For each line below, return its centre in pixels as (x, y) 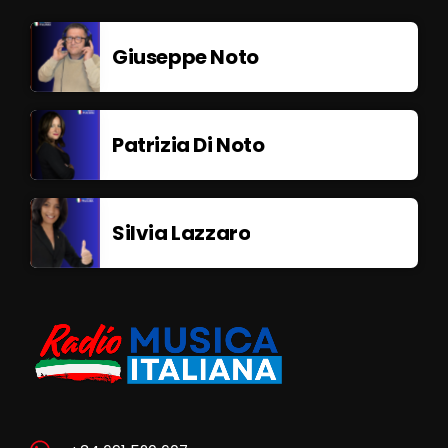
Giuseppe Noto (185, 57)
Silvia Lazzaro (181, 233)
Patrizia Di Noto (188, 145)
